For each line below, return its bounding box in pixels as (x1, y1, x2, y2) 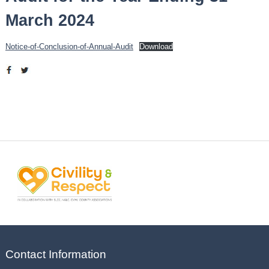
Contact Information (5, 248, 106, 261)
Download (139, 42, 173, 52)
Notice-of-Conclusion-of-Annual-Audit (5, 42, 133, 52)
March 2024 (5, 11, 94, 30)
